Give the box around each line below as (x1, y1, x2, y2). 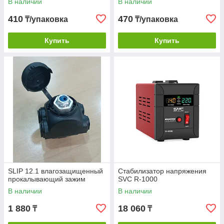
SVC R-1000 (118, 175, 157, 183)
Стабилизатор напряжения (118, 167, 206, 175)
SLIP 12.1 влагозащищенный (8, 167, 103, 175)
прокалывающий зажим (8, 175, 85, 183)
